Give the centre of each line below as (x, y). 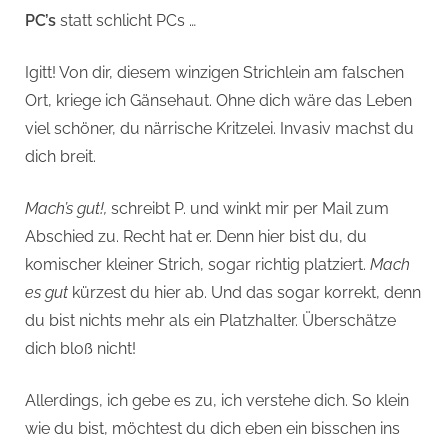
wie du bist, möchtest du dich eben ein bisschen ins (212, 429)
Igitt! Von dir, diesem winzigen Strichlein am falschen (214, 73)
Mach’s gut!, (66, 209)
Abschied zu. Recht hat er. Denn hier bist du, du (196, 237)
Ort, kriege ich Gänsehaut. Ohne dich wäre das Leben (218, 101)
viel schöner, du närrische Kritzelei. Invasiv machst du (219, 129)
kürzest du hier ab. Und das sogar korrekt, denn (244, 293)
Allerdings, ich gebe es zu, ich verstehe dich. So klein (217, 401)
